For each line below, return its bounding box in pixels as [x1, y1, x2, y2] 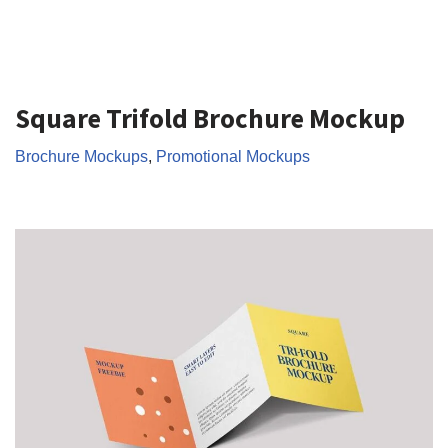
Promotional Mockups [156, 146, 310, 165]
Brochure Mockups [15, 146, 148, 165]
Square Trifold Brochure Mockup [15, 100, 405, 135]
